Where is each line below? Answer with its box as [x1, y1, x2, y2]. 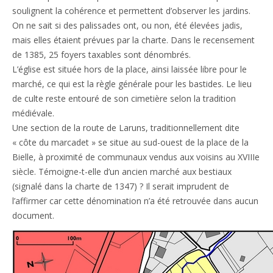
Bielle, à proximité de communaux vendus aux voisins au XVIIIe [12, 151, 260, 163]
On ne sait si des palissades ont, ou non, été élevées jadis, [12, 19, 243, 31]
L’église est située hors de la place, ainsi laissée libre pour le [12, 63, 247, 75]
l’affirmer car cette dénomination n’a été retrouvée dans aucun [12, 194, 258, 207]
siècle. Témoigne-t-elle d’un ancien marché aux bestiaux [12, 165, 232, 177]
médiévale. [12, 107, 54, 119]
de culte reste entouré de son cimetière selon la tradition [12, 92, 236, 104]
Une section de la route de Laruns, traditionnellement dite [12, 121, 239, 133]
